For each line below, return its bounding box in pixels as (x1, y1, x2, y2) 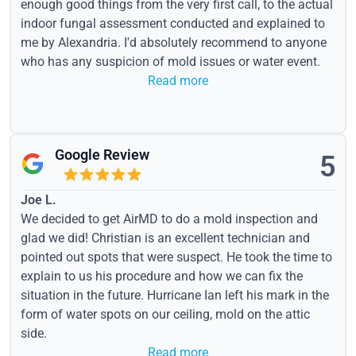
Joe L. (20, 192, 56, 207)
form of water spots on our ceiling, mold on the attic (20, 307, 310, 322)
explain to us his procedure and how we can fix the (20, 269, 303, 284)
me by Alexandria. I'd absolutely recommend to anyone (20, 35, 327, 50)
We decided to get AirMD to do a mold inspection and (20, 211, 318, 226)
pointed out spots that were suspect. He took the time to (20, 250, 332, 265)
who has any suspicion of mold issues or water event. (20, 54, 320, 69)
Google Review (55, 146, 149, 163)
